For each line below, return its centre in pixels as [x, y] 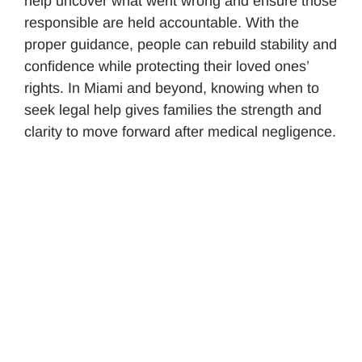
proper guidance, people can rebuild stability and [181, 45]
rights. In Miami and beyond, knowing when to [172, 88]
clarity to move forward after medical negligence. [180, 132]
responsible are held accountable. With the [162, 23]
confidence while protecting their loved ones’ [166, 67]
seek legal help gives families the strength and [173, 110]
